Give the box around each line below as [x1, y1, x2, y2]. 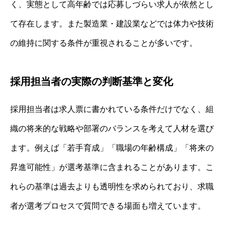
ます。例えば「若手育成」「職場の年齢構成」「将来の [10, 143, 214, 152]
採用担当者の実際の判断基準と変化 [10, 75, 173, 87]
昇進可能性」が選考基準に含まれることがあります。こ [10, 162, 214, 172]
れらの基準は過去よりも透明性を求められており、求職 [10, 182, 214, 191]
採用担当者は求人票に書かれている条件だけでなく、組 [10, 104, 214, 113]
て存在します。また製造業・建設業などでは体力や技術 [10, 19, 214, 28]
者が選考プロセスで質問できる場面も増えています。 [10, 201, 206, 210]
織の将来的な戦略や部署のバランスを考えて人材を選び [10, 124, 214, 133]
